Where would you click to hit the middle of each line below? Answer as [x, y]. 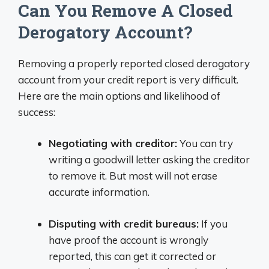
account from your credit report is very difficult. [128, 79]
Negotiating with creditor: [113, 143]
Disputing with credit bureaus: [124, 223]
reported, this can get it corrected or [132, 256]
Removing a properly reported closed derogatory [134, 63]
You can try [205, 143]
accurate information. [99, 192]
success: [37, 112]
